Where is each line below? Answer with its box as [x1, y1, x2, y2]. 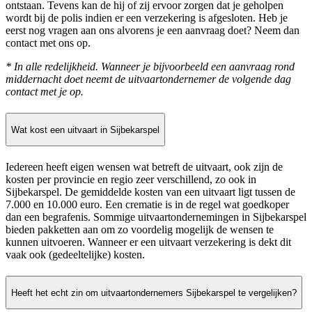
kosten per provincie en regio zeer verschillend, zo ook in [6, 173, 256, 186]
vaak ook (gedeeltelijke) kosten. [6, 249, 145, 261]
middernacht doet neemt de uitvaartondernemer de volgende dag [6, 73, 291, 86]
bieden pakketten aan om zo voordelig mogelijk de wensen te [6, 224, 274, 236]
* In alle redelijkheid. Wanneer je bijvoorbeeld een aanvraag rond [6, 61, 295, 73]
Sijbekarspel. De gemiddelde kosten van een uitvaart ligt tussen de [6, 186, 295, 198]
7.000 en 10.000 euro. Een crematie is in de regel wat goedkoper [6, 198, 289, 211]
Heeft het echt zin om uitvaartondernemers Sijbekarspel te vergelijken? [11, 287, 297, 298]
